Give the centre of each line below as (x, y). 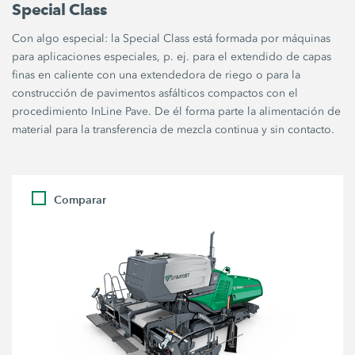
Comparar (80, 200)
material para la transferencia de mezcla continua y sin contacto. (174, 130)
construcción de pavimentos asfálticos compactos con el (155, 94)
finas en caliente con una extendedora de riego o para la (157, 75)
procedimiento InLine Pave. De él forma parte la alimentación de (177, 112)
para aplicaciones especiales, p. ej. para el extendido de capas (172, 57)
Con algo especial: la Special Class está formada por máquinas (172, 39)
